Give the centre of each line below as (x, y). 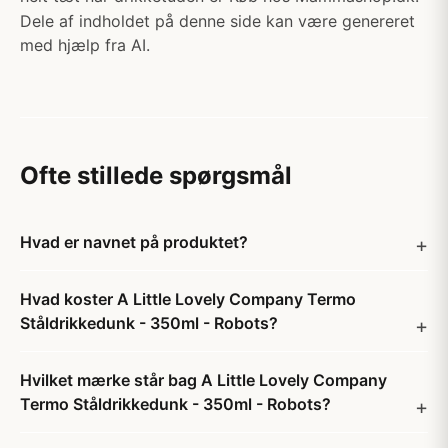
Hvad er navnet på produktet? (134, 242)
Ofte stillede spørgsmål (156, 175)
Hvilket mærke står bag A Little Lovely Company (203, 380)
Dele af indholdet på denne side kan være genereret (217, 21)
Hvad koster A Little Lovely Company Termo (188, 299)
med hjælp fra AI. (85, 45)
